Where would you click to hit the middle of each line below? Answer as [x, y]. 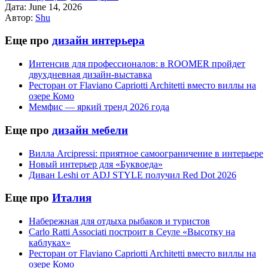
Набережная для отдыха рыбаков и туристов [119, 221]
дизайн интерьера [98, 41]
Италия [72, 198]
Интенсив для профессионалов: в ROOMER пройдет [137, 64]
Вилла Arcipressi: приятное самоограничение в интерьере [146, 153]
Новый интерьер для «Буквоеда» [96, 164]
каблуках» [50, 243]
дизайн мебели [90, 130]
